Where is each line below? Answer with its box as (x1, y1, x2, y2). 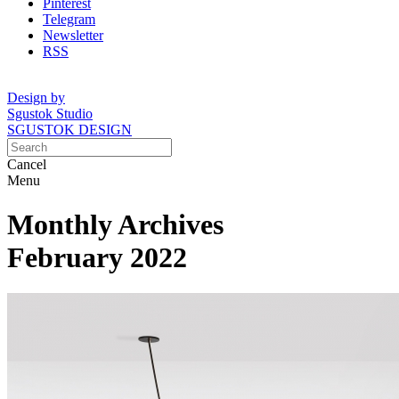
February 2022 (7, 240, 187, 273)
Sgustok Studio (7, 106, 93, 122)
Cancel (7, 157, 46, 173)
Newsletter (43, 28, 103, 44)
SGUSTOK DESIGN (7, 122, 132, 138)
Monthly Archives (7, 208, 224, 240)
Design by (7, 90, 65, 106)
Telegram (43, 12, 95, 28)
